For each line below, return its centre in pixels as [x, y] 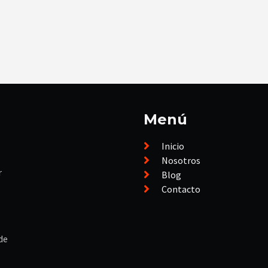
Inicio [173, 146]
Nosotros [181, 161]
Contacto [181, 189]
